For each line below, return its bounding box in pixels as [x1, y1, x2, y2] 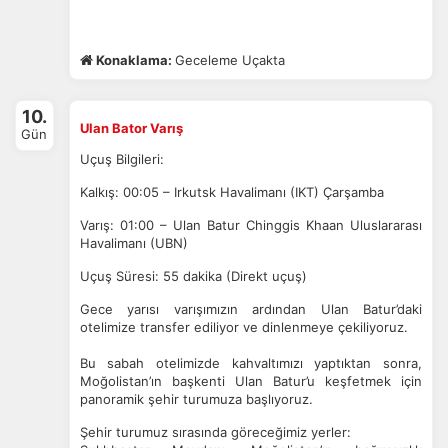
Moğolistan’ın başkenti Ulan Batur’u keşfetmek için [79, 373, 422, 389]
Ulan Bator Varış [79, 120, 183, 136]
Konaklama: [92, 52, 175, 68]
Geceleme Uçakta [174, 52, 285, 68]
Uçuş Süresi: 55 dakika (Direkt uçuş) [79, 268, 307, 284]
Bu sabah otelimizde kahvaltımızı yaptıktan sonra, [79, 355, 422, 371]
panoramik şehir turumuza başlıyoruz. [79, 391, 313, 407]
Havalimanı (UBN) [79, 235, 188, 251]
